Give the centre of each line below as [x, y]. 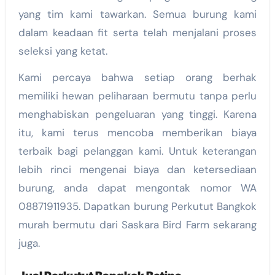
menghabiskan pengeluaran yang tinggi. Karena [137, 114]
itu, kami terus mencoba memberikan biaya [137, 133]
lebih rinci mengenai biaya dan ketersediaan [137, 170]
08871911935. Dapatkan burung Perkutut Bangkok [137, 207]
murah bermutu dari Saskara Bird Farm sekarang [137, 225]
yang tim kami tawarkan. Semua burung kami [137, 14]
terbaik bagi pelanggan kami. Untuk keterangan [137, 151]
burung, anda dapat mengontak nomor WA [137, 188]
